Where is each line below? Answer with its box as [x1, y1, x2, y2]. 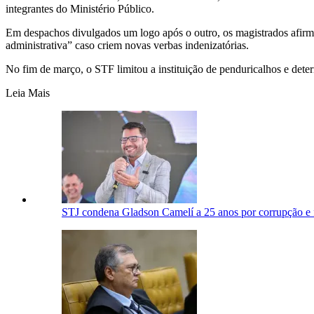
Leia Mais [6, 86, 50, 99]
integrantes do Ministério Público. [6, 2, 154, 15]
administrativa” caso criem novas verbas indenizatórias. [6, 39, 249, 51]
